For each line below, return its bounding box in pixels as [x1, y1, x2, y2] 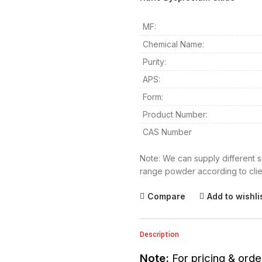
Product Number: [143, 109, 208, 119]
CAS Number [143, 127, 192, 137]
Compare [147, 191, 185, 201]
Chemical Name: [143, 39, 204, 49]
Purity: [143, 57, 166, 67]
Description [140, 229, 179, 240]
